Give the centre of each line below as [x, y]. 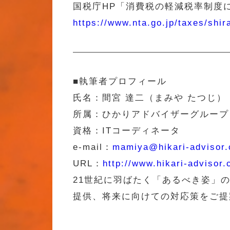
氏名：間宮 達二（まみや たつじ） [150, 98]
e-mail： [93, 147]
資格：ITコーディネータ [127, 130]
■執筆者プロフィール [120, 81]
